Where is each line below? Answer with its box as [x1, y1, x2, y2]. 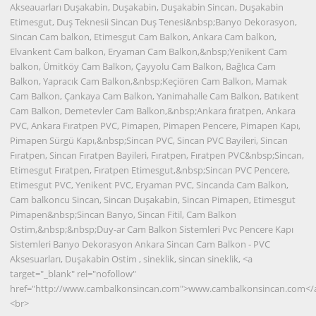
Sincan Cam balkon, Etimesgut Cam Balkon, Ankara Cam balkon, [10, 30, 277, 43]
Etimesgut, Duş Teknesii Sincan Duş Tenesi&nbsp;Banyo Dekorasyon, [10, 15, 298, 28]
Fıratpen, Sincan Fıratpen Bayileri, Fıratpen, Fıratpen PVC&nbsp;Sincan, [10, 148, 305, 162]
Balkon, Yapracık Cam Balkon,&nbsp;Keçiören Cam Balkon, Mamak [10, 74, 288, 87]
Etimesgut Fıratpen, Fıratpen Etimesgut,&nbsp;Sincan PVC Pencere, [10, 163, 291, 176]
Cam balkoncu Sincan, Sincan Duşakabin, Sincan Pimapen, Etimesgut [10, 193, 296, 206]
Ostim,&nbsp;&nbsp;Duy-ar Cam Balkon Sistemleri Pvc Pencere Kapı [10, 222, 294, 236]
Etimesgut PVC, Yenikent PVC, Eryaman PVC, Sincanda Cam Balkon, [10, 178, 289, 191]
